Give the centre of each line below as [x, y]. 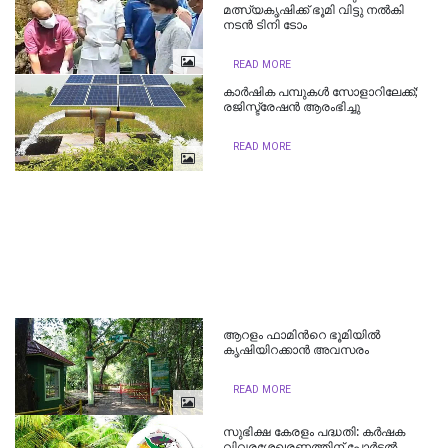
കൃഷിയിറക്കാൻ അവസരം [296, 350]
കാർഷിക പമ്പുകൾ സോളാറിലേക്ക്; [321, 91]
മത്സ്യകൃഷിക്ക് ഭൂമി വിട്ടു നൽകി [314, 9]
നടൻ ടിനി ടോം [265, 24]
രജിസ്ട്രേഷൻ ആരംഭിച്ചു [292, 106]
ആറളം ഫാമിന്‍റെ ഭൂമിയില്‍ [302, 335]
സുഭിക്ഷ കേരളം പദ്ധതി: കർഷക [314, 431]
